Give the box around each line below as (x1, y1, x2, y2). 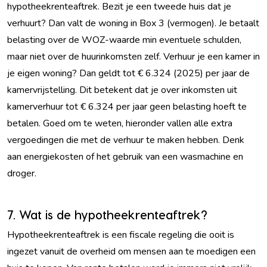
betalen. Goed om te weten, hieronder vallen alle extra (7, 117, 232, 130)
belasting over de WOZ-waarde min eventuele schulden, (7, 33, 241, 46)
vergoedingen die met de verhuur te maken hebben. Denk (7, 133, 244, 147)
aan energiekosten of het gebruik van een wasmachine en (7, 150, 243, 163)
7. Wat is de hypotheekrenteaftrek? (7, 207, 207, 222)
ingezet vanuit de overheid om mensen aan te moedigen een (7, 245, 256, 258)
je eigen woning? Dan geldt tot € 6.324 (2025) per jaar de (7, 67, 250, 80)
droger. (7, 167, 36, 180)
